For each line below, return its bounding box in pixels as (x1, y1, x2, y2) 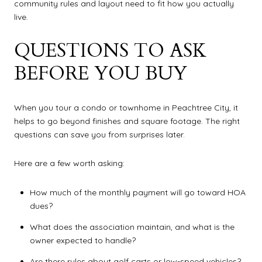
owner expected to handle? (29, 235, 136, 246)
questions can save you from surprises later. (14, 129, 185, 140)
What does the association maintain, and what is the (29, 222, 235, 233)
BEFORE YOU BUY (14, 60, 187, 87)
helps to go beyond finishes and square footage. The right (14, 115, 240, 126)
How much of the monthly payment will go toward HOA (29, 187, 246, 198)
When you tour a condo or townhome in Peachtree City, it (14, 102, 238, 113)
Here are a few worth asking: (14, 158, 125, 169)
